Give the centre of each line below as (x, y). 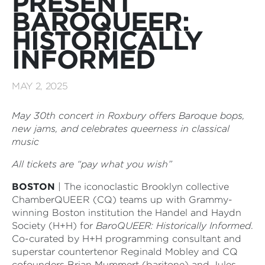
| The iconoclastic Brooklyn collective (142, 187)
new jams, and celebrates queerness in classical (121, 129)
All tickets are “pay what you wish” (92, 164)
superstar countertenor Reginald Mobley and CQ (125, 252)
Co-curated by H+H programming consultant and (127, 239)
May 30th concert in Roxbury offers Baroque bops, (128, 116)
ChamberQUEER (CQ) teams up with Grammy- (122, 200)
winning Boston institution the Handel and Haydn (127, 213)
